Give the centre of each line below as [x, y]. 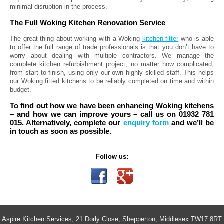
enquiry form [146, 123]
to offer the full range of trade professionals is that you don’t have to [112, 47]
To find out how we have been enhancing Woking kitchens [112, 106]
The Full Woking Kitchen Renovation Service [88, 23]
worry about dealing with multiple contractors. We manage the [112, 56]
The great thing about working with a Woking [76, 39]
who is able [196, 39]
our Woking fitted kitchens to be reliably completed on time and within [112, 81]
